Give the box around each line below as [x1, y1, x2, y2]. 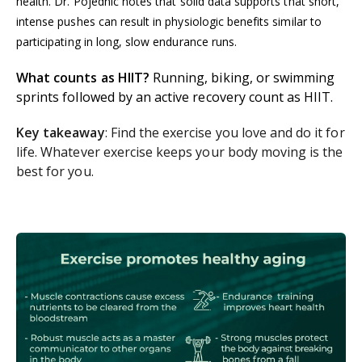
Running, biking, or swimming [149, 69, 335, 87]
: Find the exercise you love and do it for [104, 124, 345, 142]
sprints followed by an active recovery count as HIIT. [16, 88, 337, 107]
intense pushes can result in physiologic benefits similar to [16, 14, 322, 30]
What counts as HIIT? [16, 69, 149, 87]
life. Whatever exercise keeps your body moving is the [16, 143, 343, 162]
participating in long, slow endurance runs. [16, 34, 238, 50]
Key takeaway [16, 124, 105, 142]
